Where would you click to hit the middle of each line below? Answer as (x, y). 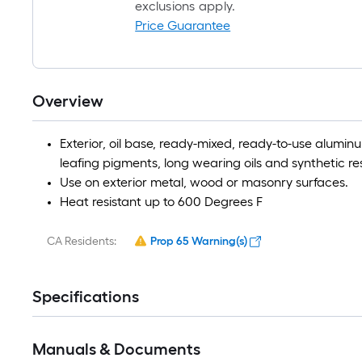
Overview (68, 101)
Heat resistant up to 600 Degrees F (161, 202)
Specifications (86, 297)
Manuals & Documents (116, 349)
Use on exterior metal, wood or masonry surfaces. (204, 183)
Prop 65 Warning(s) (199, 242)
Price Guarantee (183, 26)
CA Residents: (82, 242)
